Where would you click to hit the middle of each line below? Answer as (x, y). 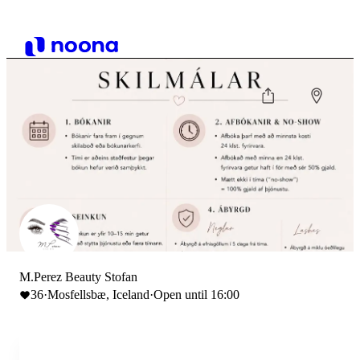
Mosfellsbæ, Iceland (98, 295)
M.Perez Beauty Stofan (78, 277)
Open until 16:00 (196, 295)
